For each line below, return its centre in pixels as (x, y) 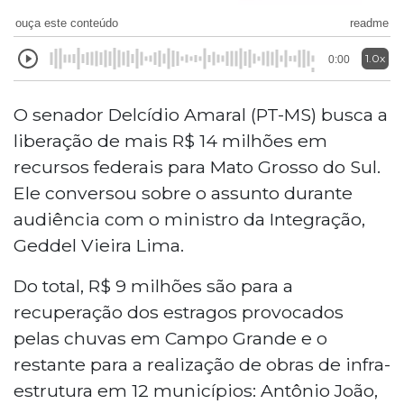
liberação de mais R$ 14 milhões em (170, 140)
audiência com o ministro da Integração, (189, 219)
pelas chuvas (72, 338)
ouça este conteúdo (67, 23)
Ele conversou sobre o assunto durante (183, 193)
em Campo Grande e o (229, 338)
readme (369, 23)
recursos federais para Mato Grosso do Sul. (197, 166)
